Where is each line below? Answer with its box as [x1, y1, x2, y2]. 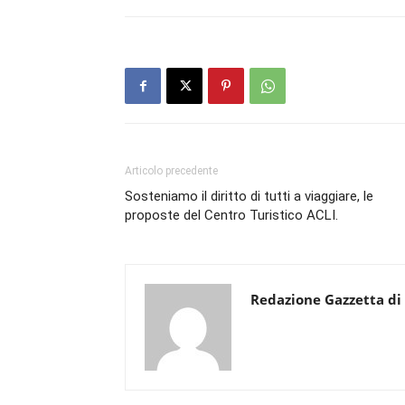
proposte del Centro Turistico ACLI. [125, 207, 338, 223]
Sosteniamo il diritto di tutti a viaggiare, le [125, 188, 373, 204]
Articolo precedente [125, 165, 218, 177]
